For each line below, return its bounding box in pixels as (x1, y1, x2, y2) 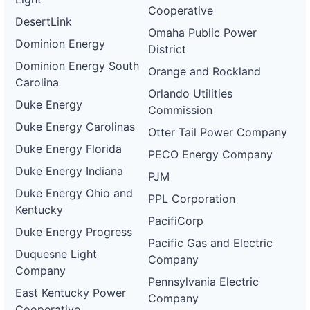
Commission (148, 103, 213, 117)
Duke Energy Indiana (15, 164, 123, 178)
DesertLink (15, 15, 72, 28)
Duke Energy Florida (15, 142, 122, 156)
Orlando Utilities (148, 86, 233, 100)
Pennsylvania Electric (148, 275, 259, 289)
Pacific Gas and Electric (148, 236, 273, 250)
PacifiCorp (148, 214, 204, 228)
